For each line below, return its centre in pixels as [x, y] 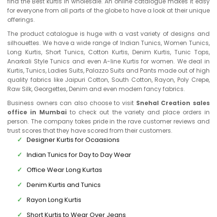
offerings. [21, 20]
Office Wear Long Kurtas [64, 170]
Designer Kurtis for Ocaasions [73, 140]
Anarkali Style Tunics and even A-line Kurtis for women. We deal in [108, 61]
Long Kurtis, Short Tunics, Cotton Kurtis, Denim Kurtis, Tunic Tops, [108, 52]
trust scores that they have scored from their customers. [90, 131]
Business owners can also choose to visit [72, 103]
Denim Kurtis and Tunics [64, 185]
